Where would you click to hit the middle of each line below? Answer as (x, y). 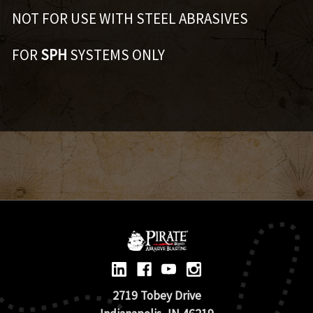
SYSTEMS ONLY (116, 54)
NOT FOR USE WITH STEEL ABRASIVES (130, 18)
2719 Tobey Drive (156, 295)
